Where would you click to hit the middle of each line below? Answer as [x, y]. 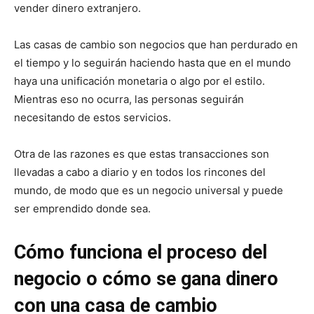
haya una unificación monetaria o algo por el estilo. [139, 81]
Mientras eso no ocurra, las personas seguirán [129, 99]
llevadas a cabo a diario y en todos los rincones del [140, 172]
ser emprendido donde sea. [82, 208]
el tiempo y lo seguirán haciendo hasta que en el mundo [152, 62]
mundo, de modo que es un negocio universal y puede [149, 190]
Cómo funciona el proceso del [141, 252]
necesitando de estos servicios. [93, 117]
